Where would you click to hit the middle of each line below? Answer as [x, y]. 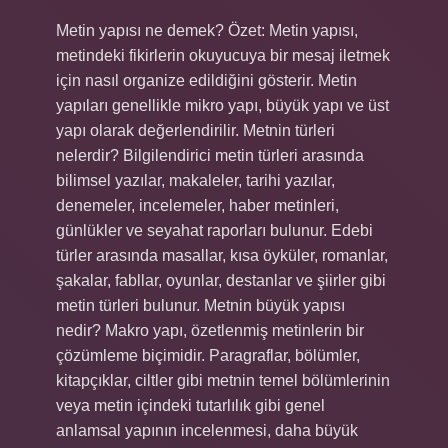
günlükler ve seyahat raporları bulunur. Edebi [214, 230]
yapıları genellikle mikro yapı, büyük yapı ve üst [222, 105]
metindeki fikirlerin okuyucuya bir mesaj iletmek [223, 55]
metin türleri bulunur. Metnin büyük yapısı [200, 305]
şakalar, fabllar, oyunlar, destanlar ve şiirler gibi [221, 280]
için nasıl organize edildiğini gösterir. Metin [206, 80]
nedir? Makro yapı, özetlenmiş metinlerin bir [210, 330]
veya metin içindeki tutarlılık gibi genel [190, 405]
